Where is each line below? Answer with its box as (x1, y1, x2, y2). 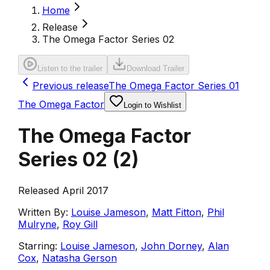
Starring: (17, 239, 57, 252)
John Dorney (140, 239, 202, 252)
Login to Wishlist (123, 101, 181, 110)
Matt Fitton (151, 206, 201, 218)
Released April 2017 (17, 184, 108, 196)
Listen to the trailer (37, 64, 102, 73)
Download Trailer (126, 64, 184, 73)
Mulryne (17, 218, 57, 230)
